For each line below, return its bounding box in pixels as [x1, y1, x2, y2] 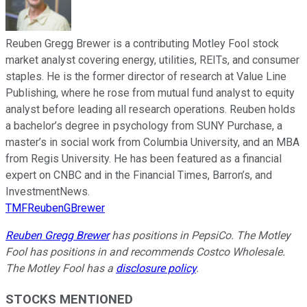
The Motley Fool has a [5, 262, 116, 275]
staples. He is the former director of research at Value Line [5, 70, 286, 84]
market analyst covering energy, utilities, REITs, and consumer [5, 53, 299, 67]
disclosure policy [116, 262, 196, 275]
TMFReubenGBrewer [5, 201, 105, 215]
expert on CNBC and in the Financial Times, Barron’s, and [5, 169, 272, 182]
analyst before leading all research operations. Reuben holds [5, 103, 295, 116]
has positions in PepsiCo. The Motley [109, 229, 291, 243]
